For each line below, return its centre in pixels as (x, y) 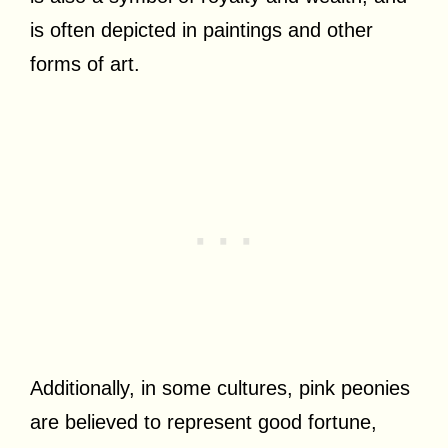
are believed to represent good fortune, (203, 421)
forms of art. (85, 63)
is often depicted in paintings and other (201, 29)
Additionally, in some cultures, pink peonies (220, 387)
